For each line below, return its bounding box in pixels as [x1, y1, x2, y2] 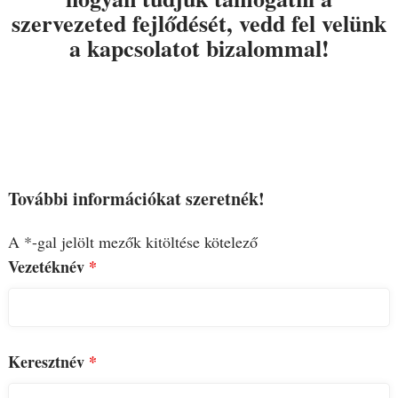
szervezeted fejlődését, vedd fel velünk [12, 5, 386, 40]
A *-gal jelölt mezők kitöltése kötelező [7, 230, 258, 252]
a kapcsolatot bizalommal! [68, 30, 330, 65]
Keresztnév [7, 349, 89, 373]
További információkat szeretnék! [7, 185, 265, 211]
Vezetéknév [7, 254, 89, 278]
